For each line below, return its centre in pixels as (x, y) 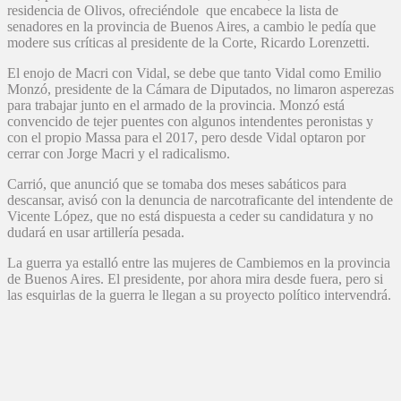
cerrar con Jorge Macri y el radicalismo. (119, 154)
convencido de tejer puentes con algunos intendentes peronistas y (190, 122)
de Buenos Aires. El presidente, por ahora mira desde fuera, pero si (195, 279)
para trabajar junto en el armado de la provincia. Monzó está (176, 106)
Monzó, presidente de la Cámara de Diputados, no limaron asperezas (200, 90)
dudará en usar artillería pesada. (96, 233)
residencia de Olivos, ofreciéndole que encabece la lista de (173, 11)
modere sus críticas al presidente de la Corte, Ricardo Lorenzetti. (188, 43)
